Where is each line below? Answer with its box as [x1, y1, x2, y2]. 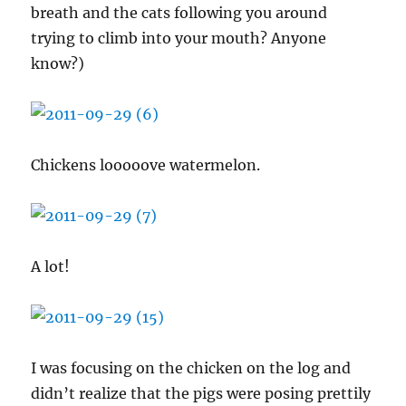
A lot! [31, 257, 71, 275]
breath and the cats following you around [31, 4, 328, 22]
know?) [31, 54, 85, 72]
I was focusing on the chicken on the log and [31, 359, 352, 377]
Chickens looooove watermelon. [31, 156, 261, 174]
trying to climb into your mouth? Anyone [31, 29, 327, 47]
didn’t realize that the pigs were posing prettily [31, 384, 372, 402]
